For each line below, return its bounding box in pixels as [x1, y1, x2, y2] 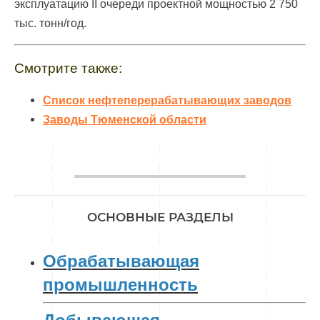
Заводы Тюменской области [43, 114, 206, 126]
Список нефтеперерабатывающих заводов [43, 94, 291, 107]
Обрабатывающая [43, 251, 199, 271]
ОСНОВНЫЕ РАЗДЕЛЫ [86, 210, 234, 225]
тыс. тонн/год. [14, 17, 86, 30]
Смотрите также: [14, 61, 122, 76]
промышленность [43, 275, 198, 295]
